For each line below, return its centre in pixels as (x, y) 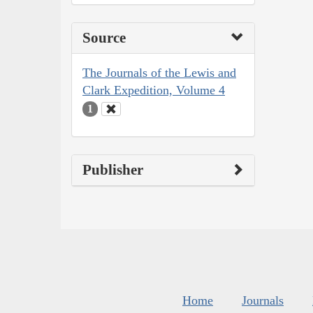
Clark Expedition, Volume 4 (154, 90)
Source (104, 38)
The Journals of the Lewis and (159, 73)
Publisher (113, 169)
